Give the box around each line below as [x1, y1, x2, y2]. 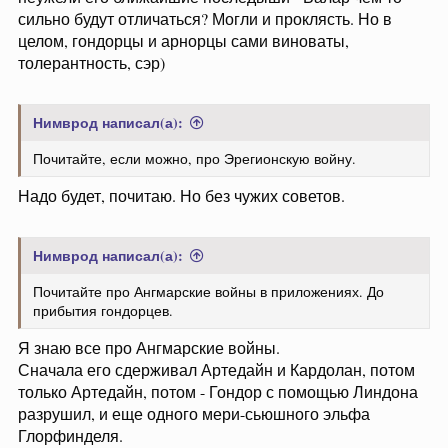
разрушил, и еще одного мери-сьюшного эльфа [18, 403, 370, 424]
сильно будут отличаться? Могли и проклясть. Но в [18, 8, 392, 29]
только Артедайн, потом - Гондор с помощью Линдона [18, 381, 418, 402]
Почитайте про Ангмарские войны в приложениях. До [33, 282, 384, 301]
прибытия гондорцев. [33, 301, 173, 320]
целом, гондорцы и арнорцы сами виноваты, [18, 30, 349, 51]
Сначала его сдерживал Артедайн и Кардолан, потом [18, 359, 415, 380]
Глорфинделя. [18, 425, 123, 446]
